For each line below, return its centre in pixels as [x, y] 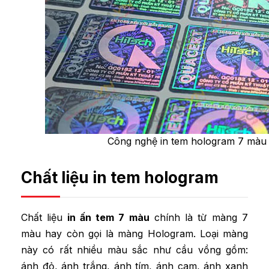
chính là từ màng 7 [199, 218]
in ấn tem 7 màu [106, 218]
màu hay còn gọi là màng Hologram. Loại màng [134, 234]
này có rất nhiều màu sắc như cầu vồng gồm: [134, 250]
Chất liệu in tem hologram [120, 178]
